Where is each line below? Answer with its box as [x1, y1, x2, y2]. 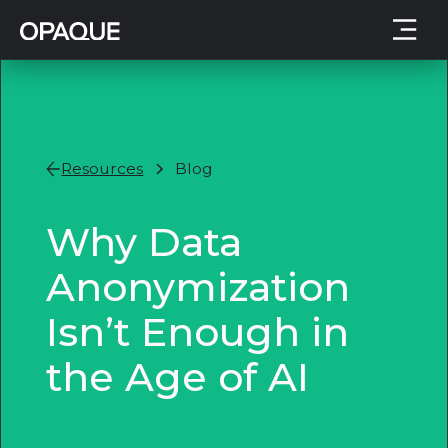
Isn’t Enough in [45, 307, 349, 356]
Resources [61, 159, 144, 179]
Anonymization [45, 262, 350, 311]
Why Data [45, 217, 242, 266]
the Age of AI [45, 352, 309, 401]
